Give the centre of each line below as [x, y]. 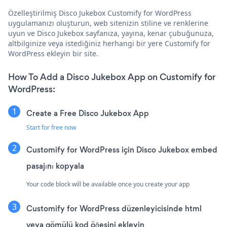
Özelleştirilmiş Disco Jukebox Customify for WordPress [100, 13]
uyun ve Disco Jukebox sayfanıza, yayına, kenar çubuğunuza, [111, 33]
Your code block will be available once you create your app [108, 184]
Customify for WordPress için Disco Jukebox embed [122, 150]
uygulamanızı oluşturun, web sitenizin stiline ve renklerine [108, 23]
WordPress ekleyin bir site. [53, 54]
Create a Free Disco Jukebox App [88, 113]
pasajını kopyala [55, 166]
